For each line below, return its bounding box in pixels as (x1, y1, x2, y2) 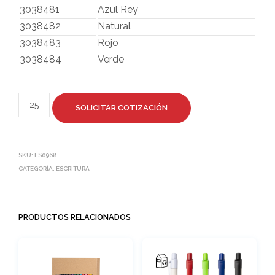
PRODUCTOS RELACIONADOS (18, 212, 131, 222)
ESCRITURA (56, 165, 90, 172)
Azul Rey (98, 3, 138, 15)
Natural (98, 20, 131, 32)
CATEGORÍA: (18, 165, 56, 172)
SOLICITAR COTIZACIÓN (75, 103, 168, 112)
